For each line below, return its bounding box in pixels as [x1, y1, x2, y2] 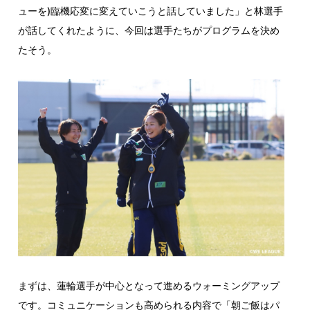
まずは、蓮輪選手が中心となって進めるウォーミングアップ [17, 280, 280, 292]
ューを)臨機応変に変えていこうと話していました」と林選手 [17, 5, 283, 17]
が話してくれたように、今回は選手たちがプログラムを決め [17, 24, 280, 36]
